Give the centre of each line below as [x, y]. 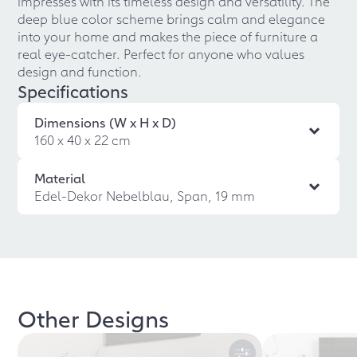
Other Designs [94, 318]
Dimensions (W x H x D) [106, 122]
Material [60, 178]
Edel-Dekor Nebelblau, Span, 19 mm [145, 195]
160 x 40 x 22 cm [83, 139]
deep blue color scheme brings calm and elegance [172, 18]
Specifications [73, 91]
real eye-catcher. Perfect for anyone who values [161, 53]
